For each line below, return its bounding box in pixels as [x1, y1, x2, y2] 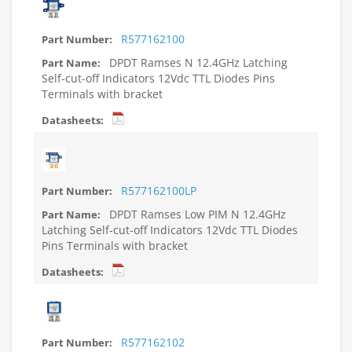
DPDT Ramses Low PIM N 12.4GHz [106, 207, 286, 222]
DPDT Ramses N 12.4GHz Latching [106, 55, 288, 70]
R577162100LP [121, 183, 196, 198]
